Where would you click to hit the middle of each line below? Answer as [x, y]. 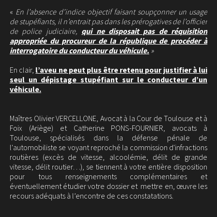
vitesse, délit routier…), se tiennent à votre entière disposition [108, 167]
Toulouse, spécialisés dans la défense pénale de [108, 138]
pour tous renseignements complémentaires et [108, 176]
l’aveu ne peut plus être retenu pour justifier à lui [122, 70]
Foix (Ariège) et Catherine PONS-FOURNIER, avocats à [108, 128]
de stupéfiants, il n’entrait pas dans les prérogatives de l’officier [108, 21]
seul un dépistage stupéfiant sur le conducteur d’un [108, 79]
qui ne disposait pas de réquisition [144, 31]
